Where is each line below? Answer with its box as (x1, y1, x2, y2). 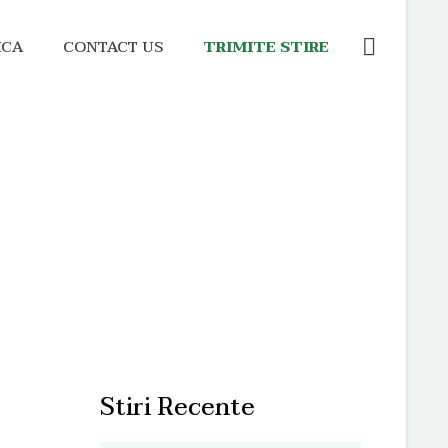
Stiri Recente (100, 387, 255, 428)
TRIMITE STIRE (203, 34, 329, 60)
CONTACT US (63, 34, 163, 60)
